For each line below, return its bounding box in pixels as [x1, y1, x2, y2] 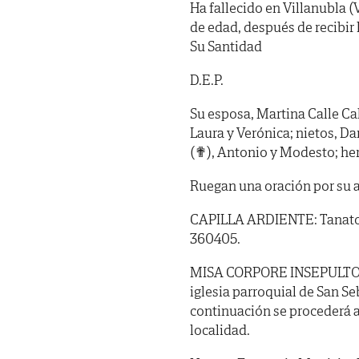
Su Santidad [190, 36, 262, 55]
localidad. [190, 320, 250, 339]
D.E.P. [190, 70, 224, 89]
